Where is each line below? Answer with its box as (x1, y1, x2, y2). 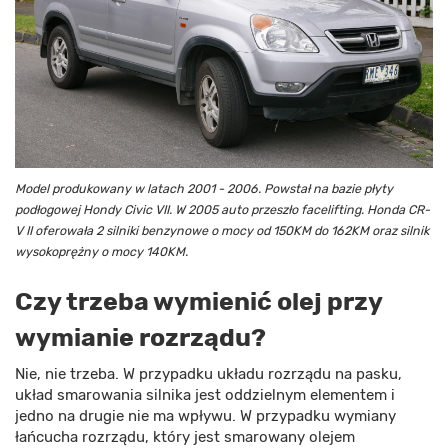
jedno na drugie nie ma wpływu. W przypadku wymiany (15, 407, 396, 426)
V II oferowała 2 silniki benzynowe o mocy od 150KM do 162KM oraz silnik (15, 223, 429, 239)
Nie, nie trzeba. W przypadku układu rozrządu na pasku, (15, 365, 402, 384)
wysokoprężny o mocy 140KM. (15, 244, 188, 260)
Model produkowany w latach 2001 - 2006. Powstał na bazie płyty (15, 181, 393, 197)
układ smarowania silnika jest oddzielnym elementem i (15, 386, 395, 405)
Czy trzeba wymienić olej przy (15, 287, 382, 317)
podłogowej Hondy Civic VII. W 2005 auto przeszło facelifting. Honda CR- (15, 202, 430, 218)
